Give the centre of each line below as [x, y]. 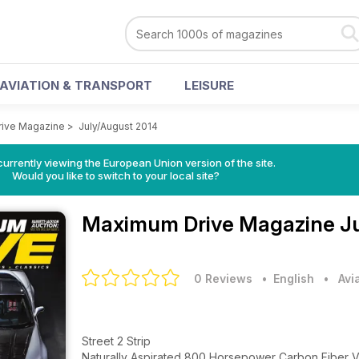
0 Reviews [223, 278]
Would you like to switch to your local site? [115, 175]
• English [285, 278]
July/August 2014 [118, 126]
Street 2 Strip [118, 341]
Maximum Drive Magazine [211, 224]
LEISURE [209, 85]
